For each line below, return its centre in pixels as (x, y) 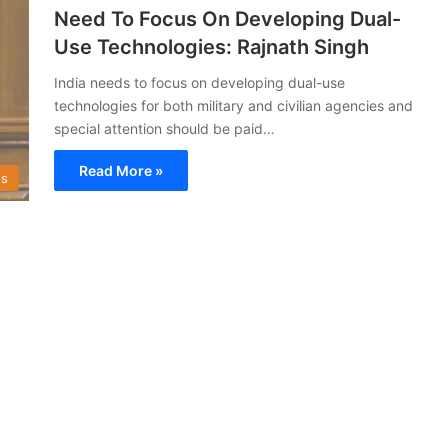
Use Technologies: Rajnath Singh (211, 46)
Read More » (121, 170)
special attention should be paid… (164, 128)
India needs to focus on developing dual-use (199, 82)
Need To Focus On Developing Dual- (227, 18)
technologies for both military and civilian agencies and (233, 105)
